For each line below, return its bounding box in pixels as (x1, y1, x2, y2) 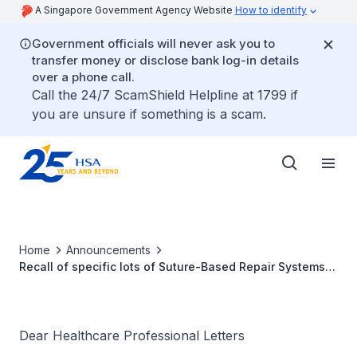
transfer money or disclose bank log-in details (32, 53, 299, 68)
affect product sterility (19, 293, 143, 307)
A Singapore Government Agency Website (35, 4, 235, 16)
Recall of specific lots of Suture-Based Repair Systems (19, 260, 325, 273)
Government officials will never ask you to (32, 36, 275, 51)
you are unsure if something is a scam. (32, 106, 266, 122)
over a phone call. (32, 69, 135, 84)
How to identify (235, 4, 307, 16)
